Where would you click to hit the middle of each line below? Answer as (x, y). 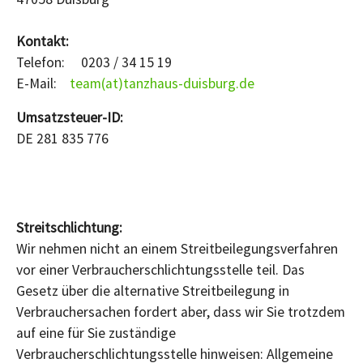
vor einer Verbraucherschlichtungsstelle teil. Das (160, 269)
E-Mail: (43, 83)
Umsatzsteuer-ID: (70, 117)
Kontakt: (43, 41)
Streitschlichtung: (69, 227)
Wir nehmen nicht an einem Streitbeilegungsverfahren (177, 248)
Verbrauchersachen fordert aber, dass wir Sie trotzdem (181, 312)
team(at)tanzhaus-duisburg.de (162, 83)
